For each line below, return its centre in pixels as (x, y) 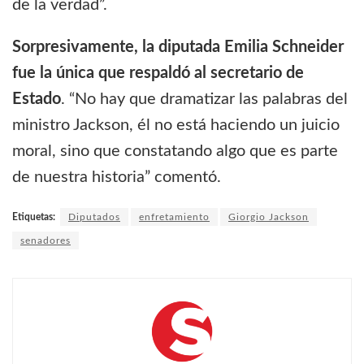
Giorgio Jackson (269, 217)
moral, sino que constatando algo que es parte (175, 152)
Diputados (94, 217)
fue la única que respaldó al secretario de (158, 74)
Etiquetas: (34, 217)
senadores (45, 241)
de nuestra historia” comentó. (117, 178)
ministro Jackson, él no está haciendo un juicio (176, 126)
